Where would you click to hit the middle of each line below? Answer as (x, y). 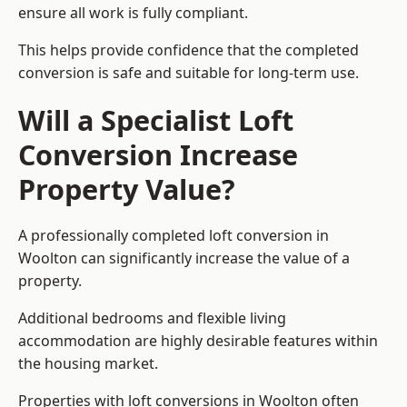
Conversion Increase (158, 155)
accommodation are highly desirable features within (198, 341)
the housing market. (88, 364)
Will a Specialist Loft (156, 120)
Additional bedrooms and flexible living (152, 318)
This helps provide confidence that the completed (189, 50)
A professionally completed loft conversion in (174, 236)
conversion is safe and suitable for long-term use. (189, 73)
